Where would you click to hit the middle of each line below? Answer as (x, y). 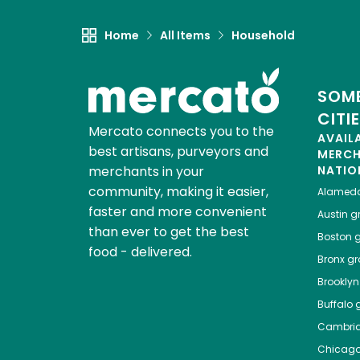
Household (263, 36)
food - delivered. (140, 252)
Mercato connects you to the (181, 132)
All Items (185, 36)
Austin (332, 215)
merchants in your (146, 172)
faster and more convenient (177, 212)
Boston (334, 237)
